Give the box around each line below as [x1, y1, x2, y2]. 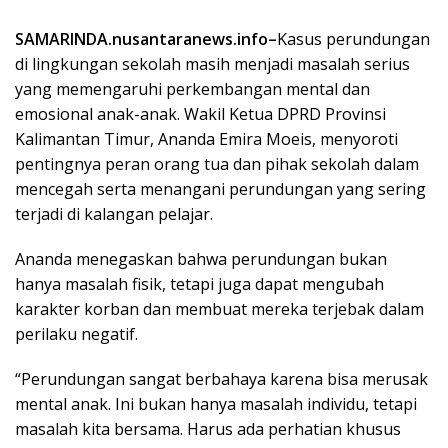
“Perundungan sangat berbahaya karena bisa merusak [15, 367, 428, 390]
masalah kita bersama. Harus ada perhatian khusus [15, 417, 401, 440]
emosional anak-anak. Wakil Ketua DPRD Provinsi [15, 102, 386, 125]
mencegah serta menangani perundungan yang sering [15, 177, 426, 200]
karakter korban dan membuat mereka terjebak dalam [15, 297, 424, 320]
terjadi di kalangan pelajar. [15, 202, 213, 225]
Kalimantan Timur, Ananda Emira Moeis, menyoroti [15, 127, 398, 150]
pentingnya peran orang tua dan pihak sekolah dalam [15, 152, 419, 175]
